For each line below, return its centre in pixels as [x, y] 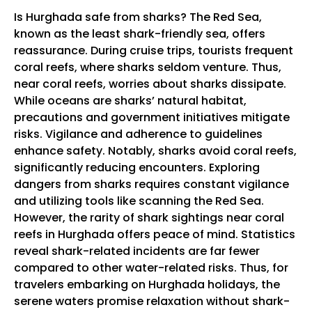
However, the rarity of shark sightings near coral [149, 217]
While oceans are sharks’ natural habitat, [130, 100]
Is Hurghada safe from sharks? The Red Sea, [138, 17]
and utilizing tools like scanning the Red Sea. [139, 201]
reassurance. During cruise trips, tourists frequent [154, 50]
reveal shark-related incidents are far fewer [137, 251]
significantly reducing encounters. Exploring [137, 167]
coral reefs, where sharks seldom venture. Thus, [148, 67]
